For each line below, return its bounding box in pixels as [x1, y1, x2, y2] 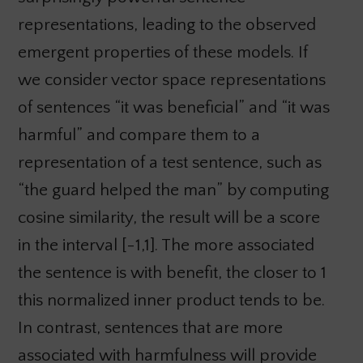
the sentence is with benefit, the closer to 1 [17, 263, 327, 282]
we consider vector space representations [17, 70, 326, 89]
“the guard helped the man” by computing [17, 180, 329, 199]
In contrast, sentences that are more [17, 318, 283, 337]
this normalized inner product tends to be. [17, 290, 325, 310]
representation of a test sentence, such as [17, 152, 322, 172]
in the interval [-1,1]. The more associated [17, 235, 314, 254]
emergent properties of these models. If [17, 42, 308, 62]
